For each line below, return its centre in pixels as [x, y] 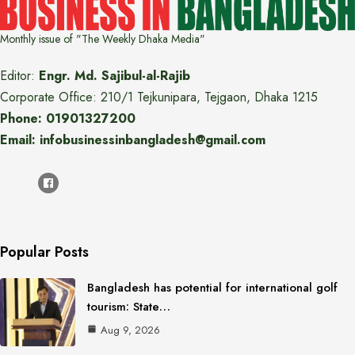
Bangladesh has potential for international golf [212, 288]
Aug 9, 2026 [130, 330]
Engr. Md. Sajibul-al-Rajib [115, 76]
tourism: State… [129, 307]
